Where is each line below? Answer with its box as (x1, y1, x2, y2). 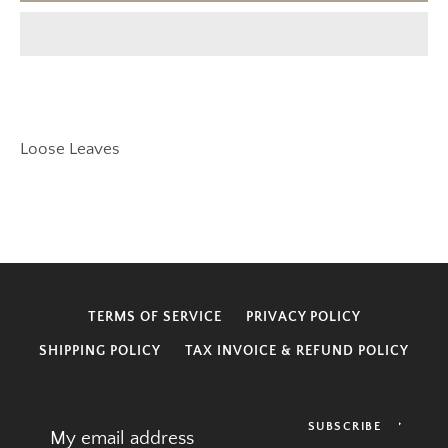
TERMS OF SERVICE (87, 309, 222, 325)
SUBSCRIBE (307, 420, 381, 433)
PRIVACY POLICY (245, 309, 361, 325)
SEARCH (334, 103, 397, 119)
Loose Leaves (20, 140, 120, 158)
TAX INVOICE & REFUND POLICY (185, 343, 409, 359)
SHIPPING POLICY (39, 343, 161, 359)
